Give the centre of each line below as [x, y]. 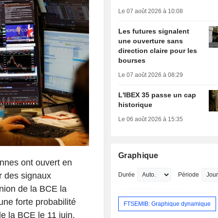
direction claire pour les [158, 51]
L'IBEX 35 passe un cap [157, 95]
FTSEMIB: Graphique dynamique [167, 204]
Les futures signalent [154, 31]
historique [136, 105]
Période [189, 175]
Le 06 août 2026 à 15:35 [151, 119]
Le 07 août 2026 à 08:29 [151, 75]
